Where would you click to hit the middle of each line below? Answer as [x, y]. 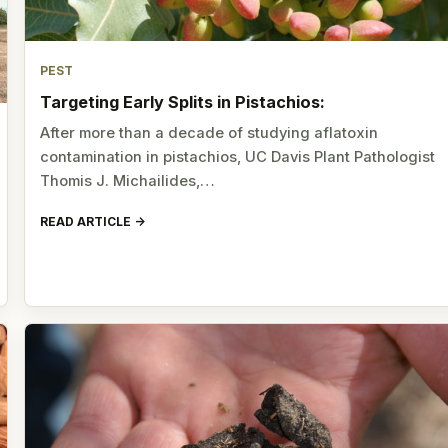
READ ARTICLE [86, 222]
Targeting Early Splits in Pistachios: [183, 101]
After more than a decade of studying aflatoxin [209, 132]
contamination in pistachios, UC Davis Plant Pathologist [238, 156]
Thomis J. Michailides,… [128, 180]
